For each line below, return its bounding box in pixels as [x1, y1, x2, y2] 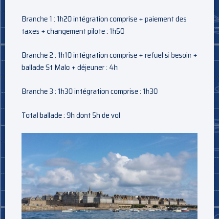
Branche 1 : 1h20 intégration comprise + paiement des [22, 12, 187, 25]
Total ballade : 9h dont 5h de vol [22, 109, 120, 121]
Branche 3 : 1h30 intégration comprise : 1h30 [22, 85, 158, 97]
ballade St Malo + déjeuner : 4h [22, 61, 118, 73]
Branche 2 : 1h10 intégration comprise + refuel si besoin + [22, 48, 197, 61]
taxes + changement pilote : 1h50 [22, 24, 125, 37]
